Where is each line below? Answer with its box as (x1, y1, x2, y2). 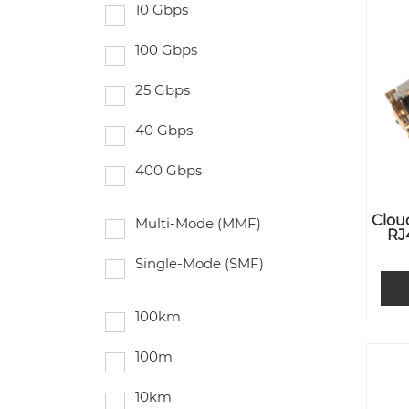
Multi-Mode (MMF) (135, 215, 261, 232)
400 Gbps (135, 162, 202, 179)
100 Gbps (135, 41, 197, 58)
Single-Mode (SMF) (135, 255, 264, 272)
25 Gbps (135, 81, 190, 99)
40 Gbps (135, 121, 193, 139)
